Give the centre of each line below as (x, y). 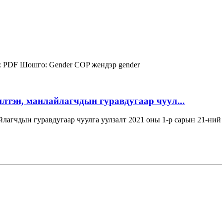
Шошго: (33, 64)
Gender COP (70, 64)
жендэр (105, 64)
